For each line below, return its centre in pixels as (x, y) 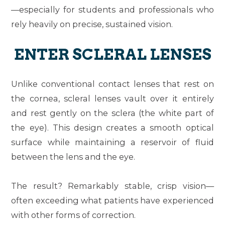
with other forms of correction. (74, 215)
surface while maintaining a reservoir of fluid (113, 142)
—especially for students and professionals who (113, 9)
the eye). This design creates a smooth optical (113, 127)
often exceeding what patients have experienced (113, 200)
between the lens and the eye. (73, 156)
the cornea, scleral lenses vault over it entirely (113, 98)
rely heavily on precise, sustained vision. (92, 24)
